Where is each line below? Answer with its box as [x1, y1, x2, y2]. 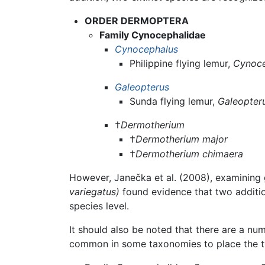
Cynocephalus [114, 43, 178, 55]
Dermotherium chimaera [135, 148, 244, 160]
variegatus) [69, 186, 119, 198]
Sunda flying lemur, [130, 95, 218, 107]
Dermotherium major [135, 132, 228, 145]
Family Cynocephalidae [99, 28, 206, 41]
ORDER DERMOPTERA [84, 14, 189, 27]
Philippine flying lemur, [130, 57, 234, 69]
